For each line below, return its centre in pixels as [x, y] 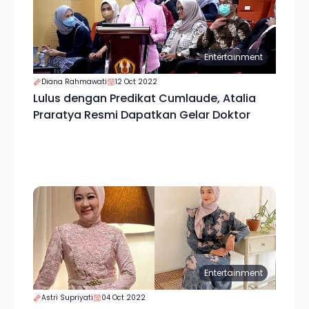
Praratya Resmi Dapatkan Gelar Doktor [142, 115]
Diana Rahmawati [74, 82]
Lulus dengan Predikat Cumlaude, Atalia [144, 98]
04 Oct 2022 [123, 298]
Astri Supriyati [67, 298]
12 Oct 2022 [136, 82]
